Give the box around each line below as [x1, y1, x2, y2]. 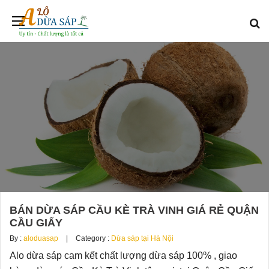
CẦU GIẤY [10, 217, 62, 229]
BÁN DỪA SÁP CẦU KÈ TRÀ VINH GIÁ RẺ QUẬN [10, 204, 259, 217]
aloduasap [23, 234, 58, 243]
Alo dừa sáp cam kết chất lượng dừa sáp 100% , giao [10, 250, 237, 261]
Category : [74, 234, 111, 243]
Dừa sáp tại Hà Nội [111, 234, 174, 243]
